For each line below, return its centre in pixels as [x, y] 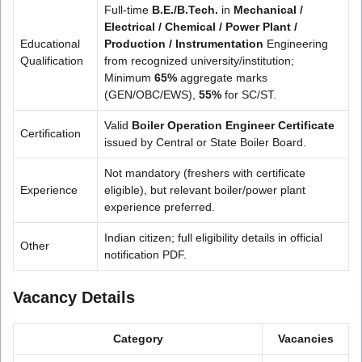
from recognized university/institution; [199, 60]
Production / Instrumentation [184, 43]
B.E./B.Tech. [185, 9]
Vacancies [305, 338]
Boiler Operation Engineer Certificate [233, 125]
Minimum [129, 77]
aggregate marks [222, 77]
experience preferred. [160, 206]
